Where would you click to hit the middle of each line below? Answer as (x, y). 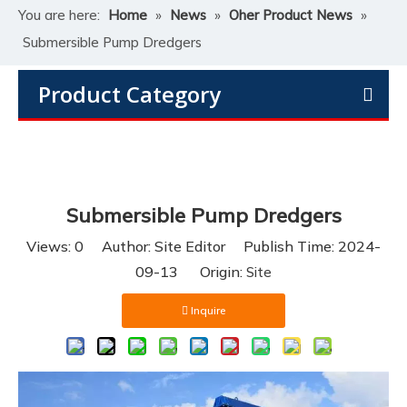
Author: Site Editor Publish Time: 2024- (232, 246)
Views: (50, 246)
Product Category (129, 94)
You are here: (59, 15)
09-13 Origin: (191, 272)
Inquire (208, 310)
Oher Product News (291, 15)
